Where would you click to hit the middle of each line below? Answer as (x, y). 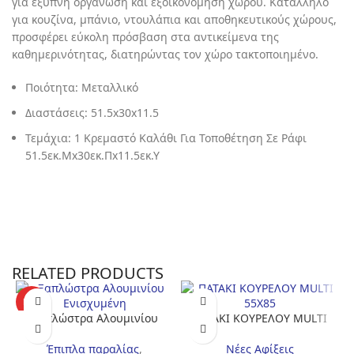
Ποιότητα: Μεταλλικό (82, 87)
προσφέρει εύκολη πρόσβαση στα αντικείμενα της (145, 36)
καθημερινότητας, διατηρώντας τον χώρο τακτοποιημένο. (165, 54)
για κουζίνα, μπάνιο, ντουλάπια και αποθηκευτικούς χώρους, (174, 19)
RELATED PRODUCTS (88, 273)
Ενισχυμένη (94, 333)
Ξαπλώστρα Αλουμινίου (94, 318)
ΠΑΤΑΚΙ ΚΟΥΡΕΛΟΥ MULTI (260, 318)
